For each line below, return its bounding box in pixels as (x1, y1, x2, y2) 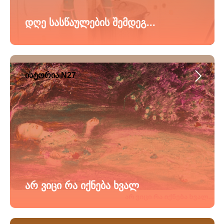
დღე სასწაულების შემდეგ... (25, 17, 155, 28)
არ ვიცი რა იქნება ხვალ (25, 180, 139, 191)
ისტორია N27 (25, 71, 76, 79)
